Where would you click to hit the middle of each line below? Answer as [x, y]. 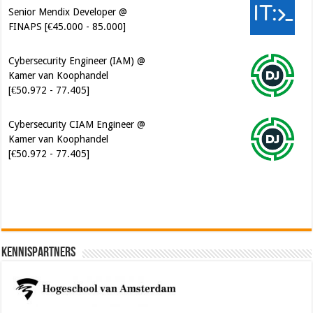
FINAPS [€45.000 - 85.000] [67, 27]
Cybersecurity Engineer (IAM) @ [77, 61]
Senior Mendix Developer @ [68, 12]
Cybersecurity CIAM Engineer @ [77, 125]
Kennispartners [39, 253]
